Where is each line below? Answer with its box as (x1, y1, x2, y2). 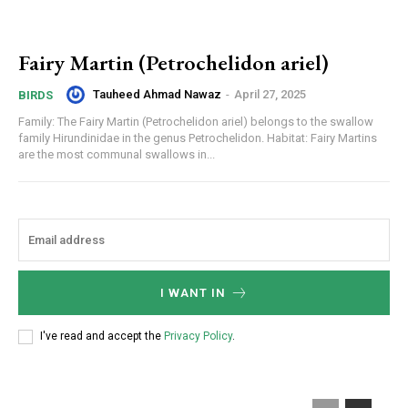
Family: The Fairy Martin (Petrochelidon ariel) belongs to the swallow (18, 114, 373, 128)
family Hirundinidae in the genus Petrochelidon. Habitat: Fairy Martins (18, 130, 377, 145)
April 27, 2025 (234, 87, 306, 102)
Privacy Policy (164, 330, 232, 343)
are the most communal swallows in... (18, 147, 215, 161)
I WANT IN (159, 285, 226, 300)
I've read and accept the (40, 330, 164, 343)
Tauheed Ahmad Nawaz (93, 87, 221, 102)
